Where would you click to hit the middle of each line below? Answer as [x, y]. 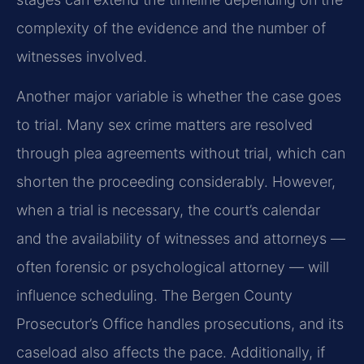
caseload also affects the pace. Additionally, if [171, 353]
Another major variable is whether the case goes [179, 97]
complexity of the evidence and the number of [171, 28]
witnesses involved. [82, 56]
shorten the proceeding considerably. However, [176, 182]
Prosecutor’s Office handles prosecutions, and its [180, 324]
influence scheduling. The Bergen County [154, 296]
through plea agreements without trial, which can [181, 154]
